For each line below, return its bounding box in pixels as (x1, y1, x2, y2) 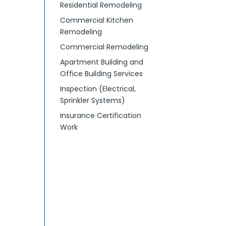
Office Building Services (60, 69, 143, 79)
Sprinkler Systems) (60, 95, 126, 105)
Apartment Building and (60, 57, 144, 67)
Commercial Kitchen (60, 15, 134, 25)
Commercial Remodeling (60, 42, 149, 52)
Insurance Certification (60, 110, 142, 121)
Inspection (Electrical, (60, 84, 136, 94)
